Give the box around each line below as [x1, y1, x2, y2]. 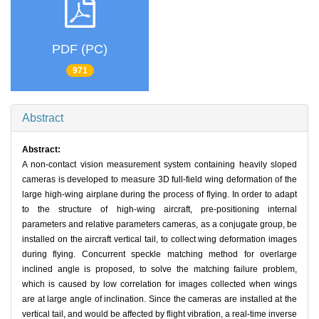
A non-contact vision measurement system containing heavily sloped [22, 159, 297, 170]
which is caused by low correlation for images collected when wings [22, 279, 297, 290]
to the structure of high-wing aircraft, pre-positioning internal [22, 204, 297, 215]
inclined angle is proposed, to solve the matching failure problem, [22, 264, 297, 275]
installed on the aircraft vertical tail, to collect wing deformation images [22, 234, 297, 245]
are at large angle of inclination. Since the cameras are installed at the [22, 294, 297, 305]
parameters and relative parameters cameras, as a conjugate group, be [22, 219, 297, 230]
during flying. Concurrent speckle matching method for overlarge [22, 249, 297, 260]
